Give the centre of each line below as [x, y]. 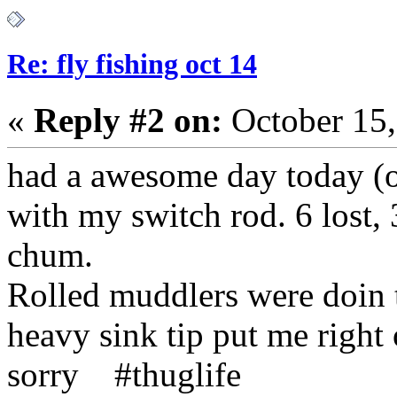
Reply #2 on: [128, 121]
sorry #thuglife [124, 375]
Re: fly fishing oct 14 [132, 64]
